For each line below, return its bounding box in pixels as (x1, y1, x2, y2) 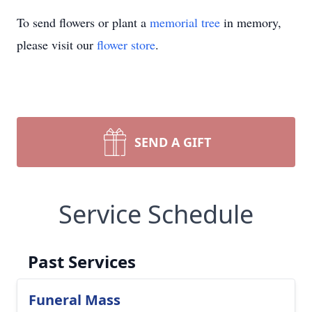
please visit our (17, 36, 97, 53)
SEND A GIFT (134, 134, 211, 150)
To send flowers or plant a (17, 14, 150, 31)
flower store (97, 36, 155, 53)
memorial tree (150, 14, 220, 31)
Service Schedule (58, 197, 253, 231)
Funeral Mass (29, 290, 120, 309)
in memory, (220, 14, 281, 31)
